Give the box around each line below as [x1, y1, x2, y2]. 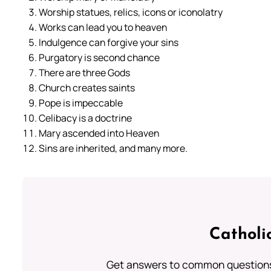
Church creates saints [39, 81, 135, 95]
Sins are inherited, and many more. [39, 142, 188, 155]
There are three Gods [39, 66, 130, 80]
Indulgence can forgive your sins [39, 36, 178, 50]
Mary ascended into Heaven [39, 126, 159, 140]
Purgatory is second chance [39, 51, 160, 65]
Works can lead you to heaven [39, 21, 167, 34]
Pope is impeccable [39, 96, 123, 110]
